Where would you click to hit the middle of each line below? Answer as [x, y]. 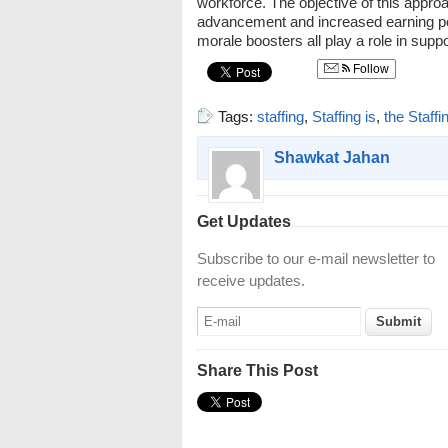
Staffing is [344, 116]
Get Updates [244, 221]
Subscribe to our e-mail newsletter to [316, 258]
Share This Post [257, 370]
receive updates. [251, 280]
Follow [369, 69]
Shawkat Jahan [332, 157]
